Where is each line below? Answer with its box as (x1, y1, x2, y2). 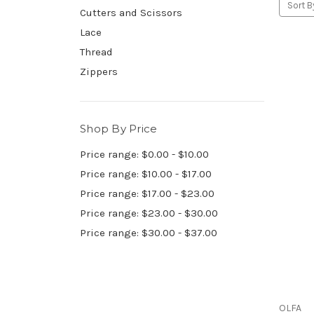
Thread (80, 45, 113, 58)
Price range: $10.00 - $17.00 (80, 167, 212, 180)
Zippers (80, 64, 118, 78)
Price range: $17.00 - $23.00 (80, 186, 214, 200)
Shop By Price (80, 121, 158, 135)
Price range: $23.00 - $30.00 (80, 206, 218, 219)
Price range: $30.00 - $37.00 (80, 226, 217, 239)
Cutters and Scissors (80, 6, 182, 19)
